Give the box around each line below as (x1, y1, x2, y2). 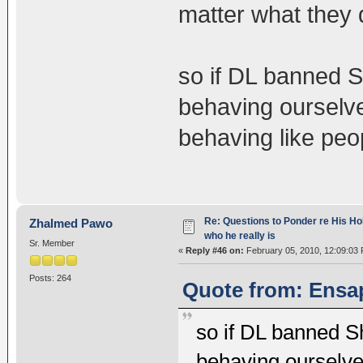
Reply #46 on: (185, 245, 244, 255)
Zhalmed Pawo (29, 216, 113, 230)
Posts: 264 (28, 272, 71, 283)
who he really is (203, 229, 275, 241)
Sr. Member (28, 237, 75, 248)
